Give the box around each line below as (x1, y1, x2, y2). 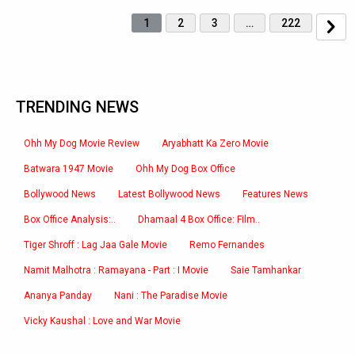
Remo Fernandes (189, 239, 265, 250)
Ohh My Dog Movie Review (24, 138, 139, 149)
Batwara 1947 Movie (24, 163, 113, 174)
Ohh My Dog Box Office (136, 163, 235, 174)
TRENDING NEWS (16, 97, 139, 116)
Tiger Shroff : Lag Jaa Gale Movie (24, 239, 167, 250)
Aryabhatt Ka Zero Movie (162, 138, 269, 149)
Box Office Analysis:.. (24, 214, 116, 225)
